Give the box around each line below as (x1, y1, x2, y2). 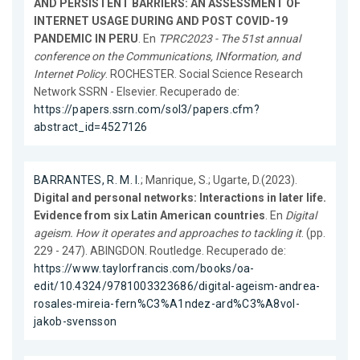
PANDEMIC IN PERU (34, 32, 138, 46)
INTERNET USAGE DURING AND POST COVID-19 (34, 14, 288, 28)
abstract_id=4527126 (34, 121, 148, 134)
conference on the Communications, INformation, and (34, 50, 301, 63)
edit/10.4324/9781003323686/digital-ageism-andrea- (34, 280, 321, 293)
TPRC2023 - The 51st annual (158, 32, 301, 46)
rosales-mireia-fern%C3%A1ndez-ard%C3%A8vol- (34, 297, 300, 311)
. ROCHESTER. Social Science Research (105, 67, 303, 81)
